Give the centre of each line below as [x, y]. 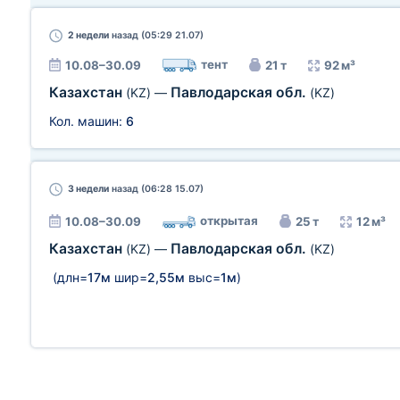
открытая [229, 221]
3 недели [88, 189]
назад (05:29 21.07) [156, 35]
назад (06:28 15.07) [156, 189]
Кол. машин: [87, 121]
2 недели [88, 35]
